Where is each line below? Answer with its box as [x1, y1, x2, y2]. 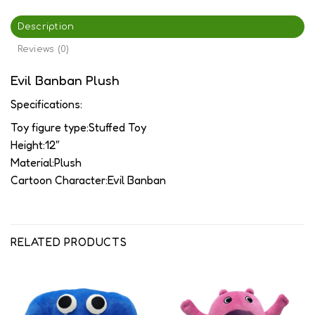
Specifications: [11, 96, 82, 111]
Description [17, 21, 75, 32]
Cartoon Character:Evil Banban [11, 172, 166, 187]
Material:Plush [11, 155, 82, 169]
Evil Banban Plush [11, 71, 119, 89]
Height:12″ [11, 137, 60, 152]
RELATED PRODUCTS [11, 235, 127, 250]
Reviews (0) [17, 44, 70, 54]
